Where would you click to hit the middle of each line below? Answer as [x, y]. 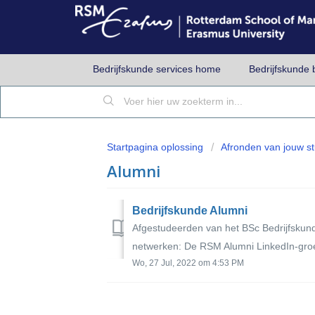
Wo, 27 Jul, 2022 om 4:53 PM [188, 263]
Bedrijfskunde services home [157, 69]
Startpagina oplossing [156, 147]
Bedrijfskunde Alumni [190, 210]
